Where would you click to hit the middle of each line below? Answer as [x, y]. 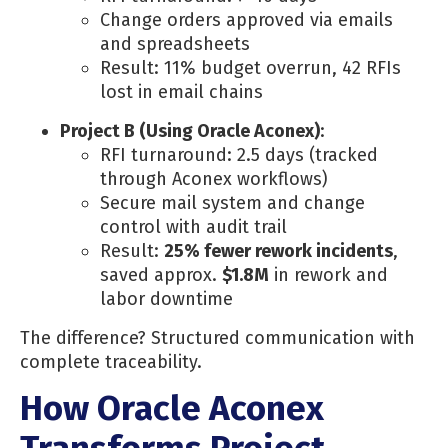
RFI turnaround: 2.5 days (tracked [239, 154]
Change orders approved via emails [246, 19]
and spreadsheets [175, 43]
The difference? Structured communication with [217, 337]
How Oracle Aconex [172, 408]
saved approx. [161, 274]
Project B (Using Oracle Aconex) [190, 130]
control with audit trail [193, 226]
